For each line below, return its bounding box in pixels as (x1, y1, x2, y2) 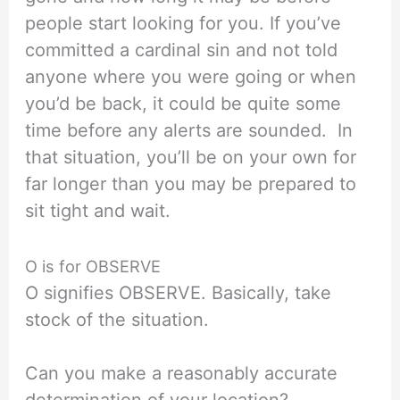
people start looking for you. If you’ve (25, 12, 342, 34)
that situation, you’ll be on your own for (25, 146, 357, 168)
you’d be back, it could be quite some (25, 92, 342, 114)
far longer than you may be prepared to (25, 172, 357, 195)
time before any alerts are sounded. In (25, 119, 354, 141)
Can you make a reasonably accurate (25, 362, 338, 384)
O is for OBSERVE (25, 255, 162, 276)
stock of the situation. (25, 308, 210, 330)
